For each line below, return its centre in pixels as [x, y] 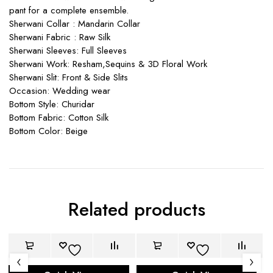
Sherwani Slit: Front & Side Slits [69, 77]
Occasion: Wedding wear [60, 91]
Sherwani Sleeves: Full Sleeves [68, 51]
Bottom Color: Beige [48, 131]
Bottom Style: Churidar [52, 104]
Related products [136, 209]
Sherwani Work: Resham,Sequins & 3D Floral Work [108, 64]
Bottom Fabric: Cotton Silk [59, 118]
